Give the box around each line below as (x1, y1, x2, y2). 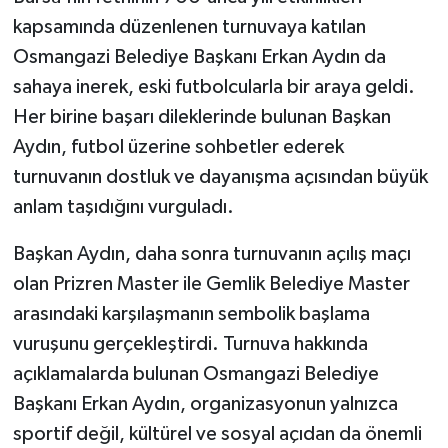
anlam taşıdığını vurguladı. (12, 197, 234, 218)
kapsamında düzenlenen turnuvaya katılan (12, 17, 366, 38)
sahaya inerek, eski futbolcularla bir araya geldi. (12, 77, 415, 98)
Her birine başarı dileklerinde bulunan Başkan (12, 107, 391, 128)
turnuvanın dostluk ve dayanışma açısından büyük (12, 167, 428, 188)
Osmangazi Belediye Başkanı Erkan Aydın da (12, 47, 386, 68)
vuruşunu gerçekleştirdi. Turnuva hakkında (12, 334, 368, 355)
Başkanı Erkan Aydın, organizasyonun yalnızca (12, 394, 398, 415)
